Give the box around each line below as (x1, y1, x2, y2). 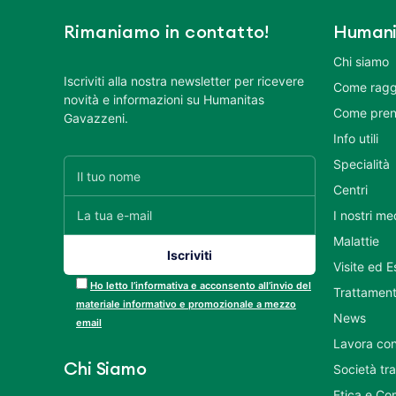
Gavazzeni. (64, 110, 128, 126)
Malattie (333, 233, 379, 248)
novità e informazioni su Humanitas (64, 92, 264, 107)
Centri (333, 182, 368, 197)
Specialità (333, 156, 390, 171)
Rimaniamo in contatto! (64, 24, 270, 42)
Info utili (333, 131, 378, 146)
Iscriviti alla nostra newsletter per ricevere (64, 73, 304, 88)
